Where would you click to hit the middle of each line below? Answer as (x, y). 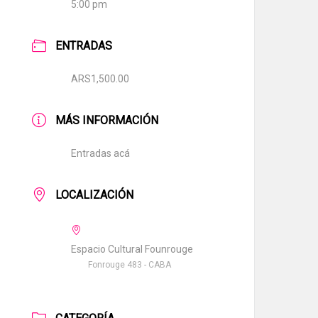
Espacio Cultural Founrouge (132, 249)
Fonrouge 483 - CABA (130, 265)
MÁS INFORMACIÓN (107, 120)
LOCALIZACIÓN (95, 195)
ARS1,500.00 (100, 79)
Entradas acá (101, 153)
